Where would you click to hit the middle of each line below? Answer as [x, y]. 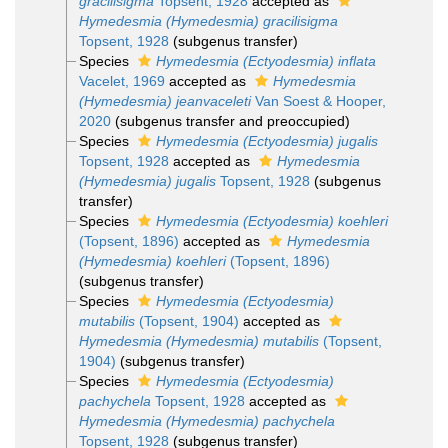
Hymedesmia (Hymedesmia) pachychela [206, 421]
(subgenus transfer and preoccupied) [232, 121]
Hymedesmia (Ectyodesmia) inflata [265, 61]
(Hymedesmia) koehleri [152, 261]
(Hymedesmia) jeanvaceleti [164, 101]
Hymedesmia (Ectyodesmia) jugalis [266, 141]
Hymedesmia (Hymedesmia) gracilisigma [208, 21]
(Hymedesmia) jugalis [147, 181]
